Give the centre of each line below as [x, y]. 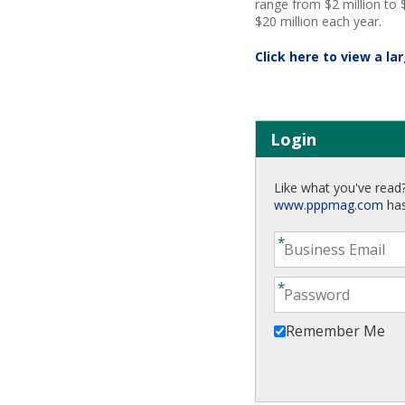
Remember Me [335, 331]
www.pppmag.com [329, 204]
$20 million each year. [318, 21]
